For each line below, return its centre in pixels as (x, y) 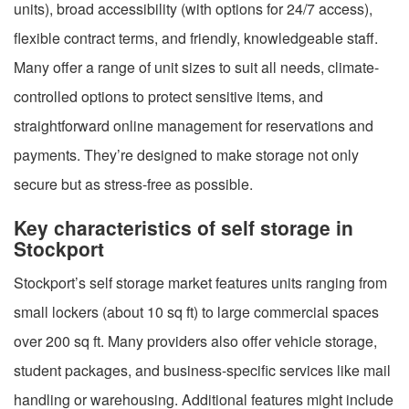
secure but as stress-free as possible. (133, 184)
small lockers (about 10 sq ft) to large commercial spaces (196, 311)
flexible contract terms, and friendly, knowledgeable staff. (196, 37)
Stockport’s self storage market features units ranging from (200, 282)
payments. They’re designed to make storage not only (186, 154)
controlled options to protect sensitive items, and (168, 96)
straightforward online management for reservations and (194, 125)
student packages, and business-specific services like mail (202, 370)
